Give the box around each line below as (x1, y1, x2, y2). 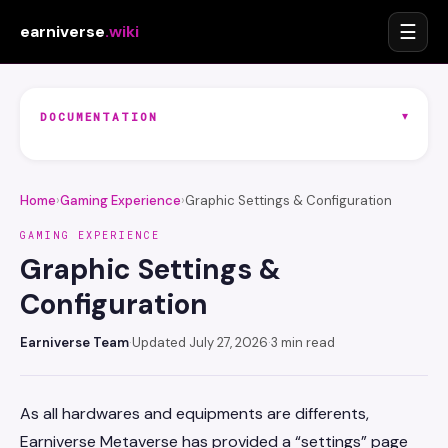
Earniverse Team (20, 334, 129, 351)
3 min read (271, 334, 335, 351)
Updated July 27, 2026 (132, 334, 268, 351)
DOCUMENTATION (40, 108, 158, 124)
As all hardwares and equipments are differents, (20, 403, 369, 424)
